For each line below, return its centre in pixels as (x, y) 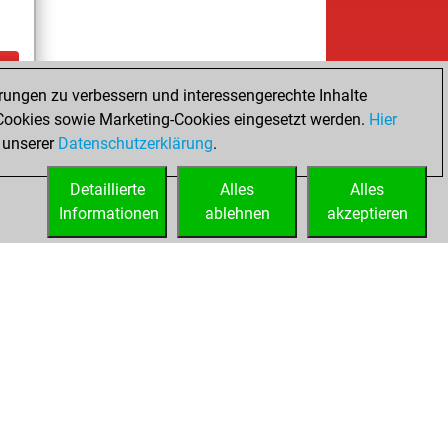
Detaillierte (107, 189)
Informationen (109, 213)
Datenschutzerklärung (135, 143)
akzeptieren (367, 213)
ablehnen (237, 213)
